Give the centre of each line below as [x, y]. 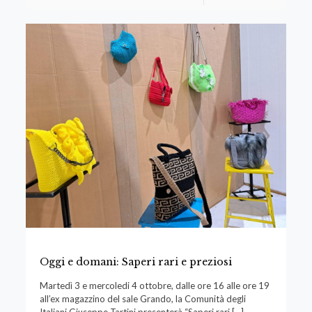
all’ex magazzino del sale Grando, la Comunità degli [142, 298]
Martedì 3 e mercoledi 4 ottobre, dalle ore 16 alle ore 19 [154, 285]
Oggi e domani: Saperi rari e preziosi [135, 262]
